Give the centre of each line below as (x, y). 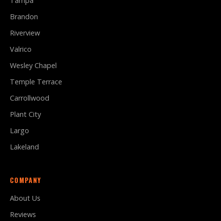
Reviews (23, 214)
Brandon (24, 17)
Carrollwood (30, 98)
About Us (25, 198)
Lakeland (24, 147)
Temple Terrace (36, 82)
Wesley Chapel (33, 65)
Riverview (25, 33)
